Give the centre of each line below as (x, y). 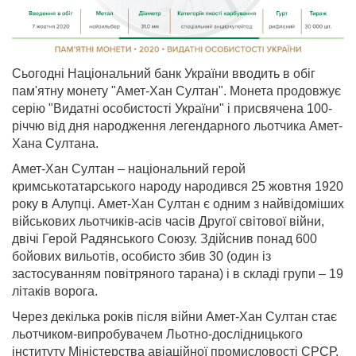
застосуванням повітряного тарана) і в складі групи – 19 (178, 273)
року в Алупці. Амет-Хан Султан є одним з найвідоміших (178, 203)
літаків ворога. (55, 291)
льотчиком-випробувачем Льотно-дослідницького (157, 334)
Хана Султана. (55, 143)
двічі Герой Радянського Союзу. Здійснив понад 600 (164, 238)
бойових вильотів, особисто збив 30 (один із (141, 256)
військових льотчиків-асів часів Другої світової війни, (168, 221)
